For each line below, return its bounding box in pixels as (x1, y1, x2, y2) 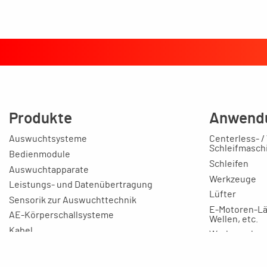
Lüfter (209, 190, 236, 200)
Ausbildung (209, 254, 257, 265)
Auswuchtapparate (9, 164, 89, 175)
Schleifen (209, 159, 249, 169)
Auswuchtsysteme (9, 134, 87, 144)
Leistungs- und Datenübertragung (9, 180, 153, 190)
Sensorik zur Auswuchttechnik (9, 195, 136, 205)
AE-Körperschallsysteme (9, 210, 114, 221)
